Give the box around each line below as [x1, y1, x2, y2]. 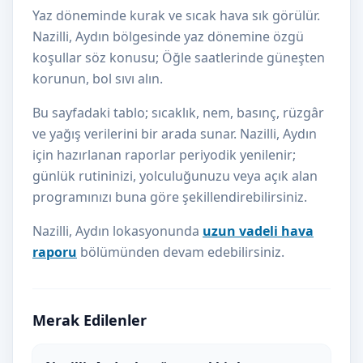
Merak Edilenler [32, 310, 147, 330]
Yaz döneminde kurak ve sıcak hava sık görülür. [32, 6, 320, 24]
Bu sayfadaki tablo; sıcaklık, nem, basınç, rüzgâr [32, 104, 324, 122]
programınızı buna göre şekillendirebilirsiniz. [32, 188, 307, 206]
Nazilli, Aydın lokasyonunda [32, 222, 203, 240]
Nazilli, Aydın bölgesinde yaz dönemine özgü [32, 28, 304, 45]
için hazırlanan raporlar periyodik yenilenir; [32, 146, 296, 164]
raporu [32, 243, 77, 261]
